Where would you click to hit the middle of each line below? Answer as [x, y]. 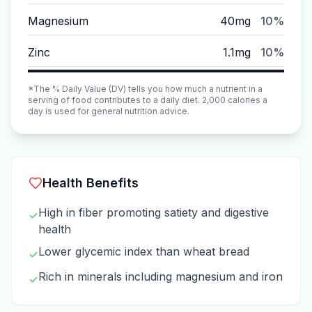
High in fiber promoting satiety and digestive [154, 212]
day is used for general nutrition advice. [109, 111]
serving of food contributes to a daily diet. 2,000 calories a [148, 100]
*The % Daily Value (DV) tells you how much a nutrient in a [145, 89]
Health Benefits [91, 183]
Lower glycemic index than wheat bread [144, 251]
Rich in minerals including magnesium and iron [161, 276]
